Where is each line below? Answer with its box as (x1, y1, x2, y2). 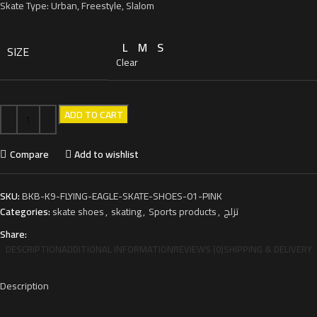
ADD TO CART (64, 105, 123, 124)
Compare (9, 144, 49, 163)
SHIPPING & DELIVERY (223, 241, 312, 258)
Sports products (149, 202, 217, 221)
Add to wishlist (74, 144, 139, 163)
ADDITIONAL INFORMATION (61, 241, 173, 258)
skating (111, 202, 142, 221)
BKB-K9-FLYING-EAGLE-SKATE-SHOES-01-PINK (22, 187, 222, 205)
